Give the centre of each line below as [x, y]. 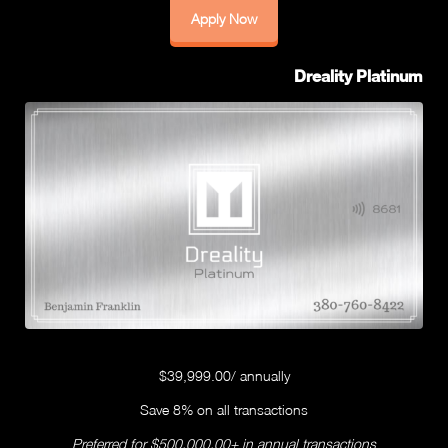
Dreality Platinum [358, 75]
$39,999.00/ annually [224, 376]
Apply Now [224, 18]
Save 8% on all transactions [224, 410]
